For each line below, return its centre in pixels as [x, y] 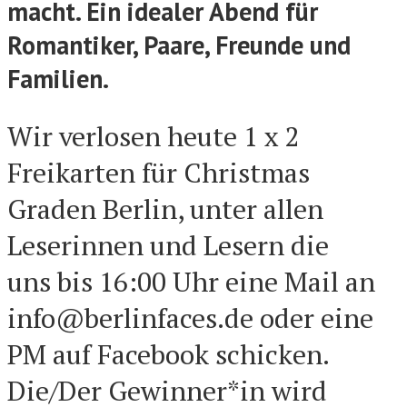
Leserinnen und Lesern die [168, 245]
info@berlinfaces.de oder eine [190, 318]
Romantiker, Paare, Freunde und [179, 45]
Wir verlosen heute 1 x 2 [154, 136]
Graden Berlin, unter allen [165, 208]
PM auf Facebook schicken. [168, 354]
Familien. [58, 79]
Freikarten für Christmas [159, 172]
